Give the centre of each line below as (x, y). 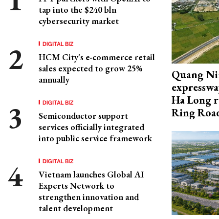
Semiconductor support (83, 116)
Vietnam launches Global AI (91, 174)
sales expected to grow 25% (90, 68)
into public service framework (95, 138)
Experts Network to (77, 186)
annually (54, 79)
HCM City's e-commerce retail (97, 57)
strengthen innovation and (89, 197)
